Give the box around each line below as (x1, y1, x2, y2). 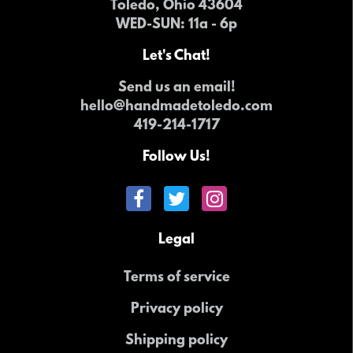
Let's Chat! (143, 49, 210, 65)
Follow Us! (143, 150, 210, 166)
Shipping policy (125, 333, 228, 350)
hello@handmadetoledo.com (80, 99, 273, 116)
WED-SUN (116, 17, 180, 34)
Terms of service (123, 270, 230, 287)
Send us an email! (117, 80, 236, 97)
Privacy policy (130, 302, 223, 318)
